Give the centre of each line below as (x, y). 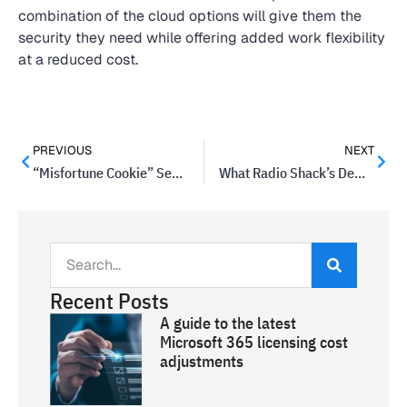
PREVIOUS (62, 150)
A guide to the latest (228, 323)
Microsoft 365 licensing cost (254, 342)
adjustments (202, 361)
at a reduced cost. (78, 60)
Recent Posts (109, 301)
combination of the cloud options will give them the (190, 16)
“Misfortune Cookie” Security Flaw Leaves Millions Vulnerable (177, 173)
